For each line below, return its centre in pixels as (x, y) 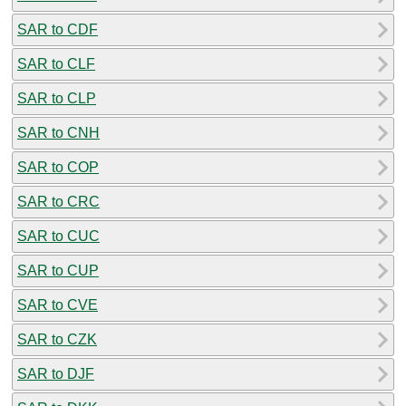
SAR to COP (58, 167)
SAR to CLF (56, 63)
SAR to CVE (58, 304)
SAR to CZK (57, 339)
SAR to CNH (58, 132)
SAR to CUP (58, 270)
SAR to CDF (58, 29)
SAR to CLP (57, 98)
